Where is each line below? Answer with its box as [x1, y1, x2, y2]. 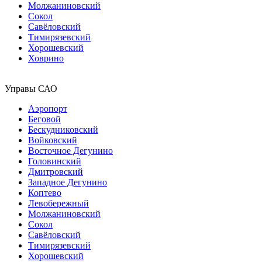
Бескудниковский [28, 124, 98, 135]
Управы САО [5, 83, 57, 94]
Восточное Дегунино [28, 145, 113, 156]
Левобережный [28, 198, 89, 208]
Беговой [28, 113, 61, 124]
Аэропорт [28, 103, 67, 113]
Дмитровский [28, 166, 83, 177]
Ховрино [28, 53, 64, 63]
